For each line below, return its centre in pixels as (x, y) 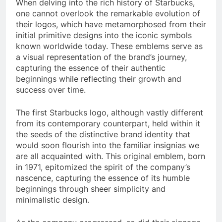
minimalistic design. (53, 199)
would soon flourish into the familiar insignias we (108, 145)
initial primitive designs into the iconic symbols (104, 35)
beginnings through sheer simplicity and (91, 189)
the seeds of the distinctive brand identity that (103, 134)
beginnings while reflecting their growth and (99, 79)
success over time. (51, 89)
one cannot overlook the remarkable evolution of (108, 13)
